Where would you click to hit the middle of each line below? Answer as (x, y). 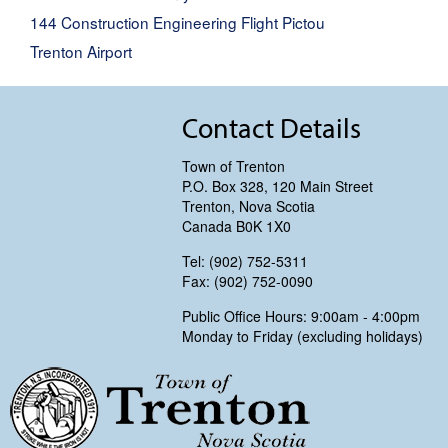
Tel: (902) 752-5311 (245, 261)
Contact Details (271, 128)
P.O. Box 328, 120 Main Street (277, 186)
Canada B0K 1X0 (236, 226)
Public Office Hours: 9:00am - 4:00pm (301, 316)
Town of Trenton (233, 166)
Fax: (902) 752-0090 (247, 281)
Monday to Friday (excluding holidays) (302, 336)
